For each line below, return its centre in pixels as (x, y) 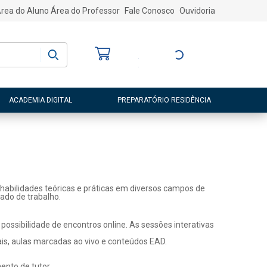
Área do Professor (85, 11)
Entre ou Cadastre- (176, 55)
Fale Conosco (149, 11)
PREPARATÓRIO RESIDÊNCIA (164, 100)
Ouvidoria (197, 11)
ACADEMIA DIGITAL (41, 100)
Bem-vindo (162, 46)
